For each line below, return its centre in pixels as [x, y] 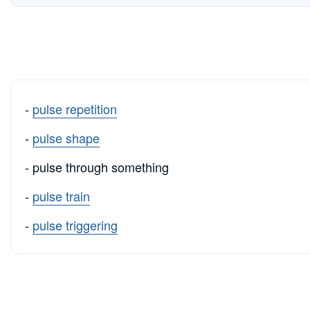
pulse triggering [75, 225]
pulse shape [66, 138]
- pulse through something [97, 167]
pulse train [61, 196]
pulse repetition [75, 109]
